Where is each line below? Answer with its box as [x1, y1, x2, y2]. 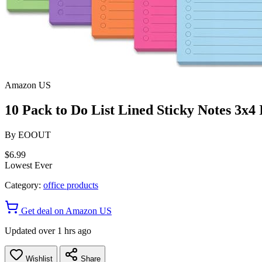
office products [43, 180, 98, 190]
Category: [5, 180, 41, 190]
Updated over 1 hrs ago [5, 225, 91, 236]
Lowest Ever [5, 160, 52, 170]
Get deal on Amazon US [19, 205, 112, 216]
